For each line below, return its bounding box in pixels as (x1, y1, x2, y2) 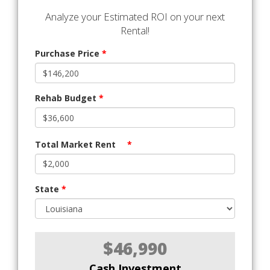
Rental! (121, 24, 149, 38)
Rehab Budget (35, 92, 99, 104)
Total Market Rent (35, 138, 116, 150)
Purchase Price (35, 48, 102, 60)
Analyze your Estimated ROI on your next (45, 10, 225, 24)
